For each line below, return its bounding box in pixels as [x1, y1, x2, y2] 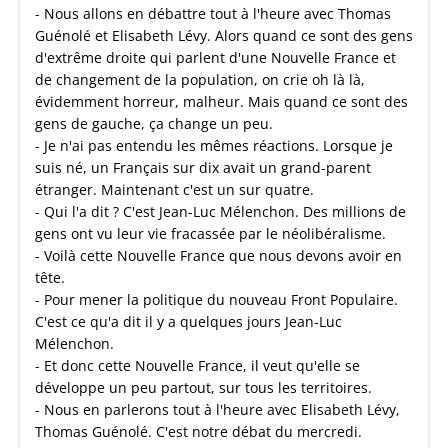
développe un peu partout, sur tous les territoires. [35, 378, 372, 397]
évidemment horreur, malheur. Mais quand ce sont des [35, 92, 408, 111]
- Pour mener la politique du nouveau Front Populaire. [35, 290, 398, 309]
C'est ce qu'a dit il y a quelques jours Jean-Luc [35, 312, 342, 331]
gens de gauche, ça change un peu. [35, 114, 273, 133]
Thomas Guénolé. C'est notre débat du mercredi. [35, 422, 362, 441]
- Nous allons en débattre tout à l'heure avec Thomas [35, 4, 391, 23]
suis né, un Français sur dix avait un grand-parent [35, 158, 371, 177]
